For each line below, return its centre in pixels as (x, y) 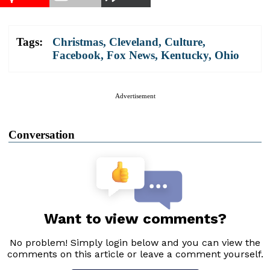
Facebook (77, 55)
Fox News (131, 55)
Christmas (78, 42)
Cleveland (134, 42)
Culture (184, 42)
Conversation (42, 134)
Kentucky (185, 55)
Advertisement (135, 96)
